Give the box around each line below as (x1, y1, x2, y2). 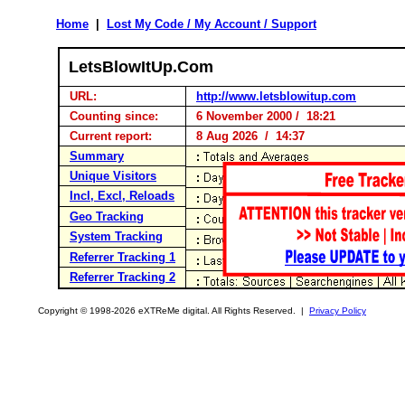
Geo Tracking (70, 210, 144, 223)
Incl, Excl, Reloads (70, 189, 174, 202)
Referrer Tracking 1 (70, 250, 175, 264)
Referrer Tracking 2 (70, 270, 175, 284)
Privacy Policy (309, 306, 366, 316)
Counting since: (62, 109, 165, 123)
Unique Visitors (70, 169, 156, 183)
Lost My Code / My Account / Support (107, 17, 316, 31)
